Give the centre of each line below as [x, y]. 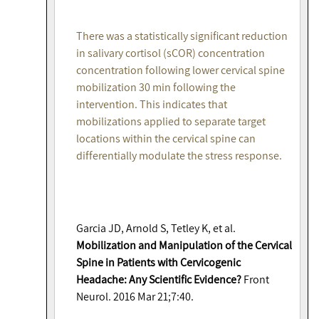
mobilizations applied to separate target [171, 122]
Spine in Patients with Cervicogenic [158, 263]
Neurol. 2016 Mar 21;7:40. [136, 297]
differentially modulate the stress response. [179, 156]
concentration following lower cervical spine [181, 70]
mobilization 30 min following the [156, 88]
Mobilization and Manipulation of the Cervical [184, 246]
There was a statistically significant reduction [182, 36]
